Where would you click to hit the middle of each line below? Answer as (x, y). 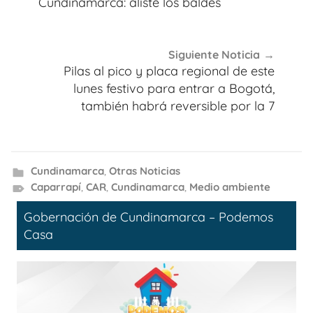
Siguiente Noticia (214, 55)
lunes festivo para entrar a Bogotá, (174, 89)
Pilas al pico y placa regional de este (169, 71)
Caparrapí (56, 187)
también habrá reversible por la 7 (178, 106)
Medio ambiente (230, 187)
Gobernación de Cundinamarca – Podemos (148, 217)
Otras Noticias (144, 170)
